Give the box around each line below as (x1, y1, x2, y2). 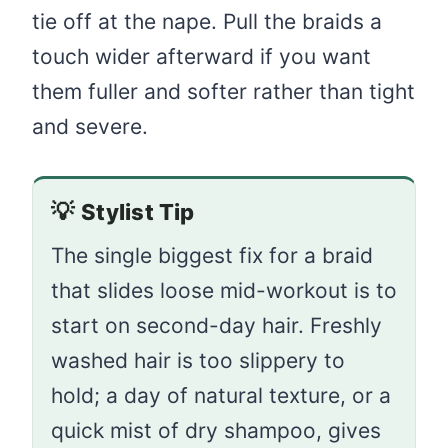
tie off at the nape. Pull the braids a (32, 8, 382, 34)
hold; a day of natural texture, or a (51, 382, 391, 408)
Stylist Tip (81, 198, 195, 225)
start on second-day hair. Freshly (51, 312, 382, 338)
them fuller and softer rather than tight (32, 78, 415, 104)
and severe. (32, 113, 148, 139)
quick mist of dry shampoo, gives (51, 417, 381, 443)
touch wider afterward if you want (32, 43, 371, 69)
